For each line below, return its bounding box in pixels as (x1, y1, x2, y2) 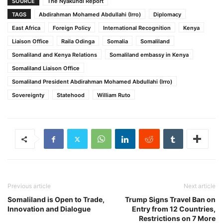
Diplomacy (153, 11, 181, 18)
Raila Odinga (61, 38, 95, 45)
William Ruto (97, 92, 130, 99)
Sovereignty (12, 92, 44, 99)
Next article (184, 182, 216, 190)
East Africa (12, 24, 40, 32)
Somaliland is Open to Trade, (7, 195, 105, 204)
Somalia (107, 38, 128, 45)
